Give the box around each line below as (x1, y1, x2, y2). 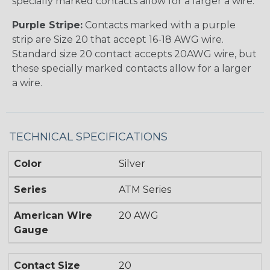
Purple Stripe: (12, 19, 83, 31)
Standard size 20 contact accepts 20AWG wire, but (12, 48, 257, 60)
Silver (119, 158, 146, 170)
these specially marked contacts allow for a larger (12, 63, 251, 75)
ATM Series (119, 184, 172, 196)
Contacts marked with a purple (83, 19, 236, 31)
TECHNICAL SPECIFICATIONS (9, 130, 168, 144)
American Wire (14, 210, 92, 222)
